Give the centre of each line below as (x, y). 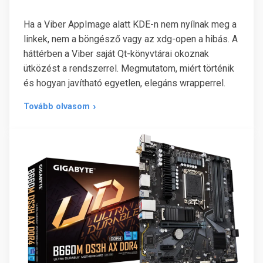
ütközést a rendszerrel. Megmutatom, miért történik (129, 68)
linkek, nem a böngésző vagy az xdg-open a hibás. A (131, 39)
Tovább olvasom (57, 106)
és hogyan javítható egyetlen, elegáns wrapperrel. (124, 83)
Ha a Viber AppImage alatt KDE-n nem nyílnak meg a (130, 24)
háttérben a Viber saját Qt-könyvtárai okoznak (116, 53)
